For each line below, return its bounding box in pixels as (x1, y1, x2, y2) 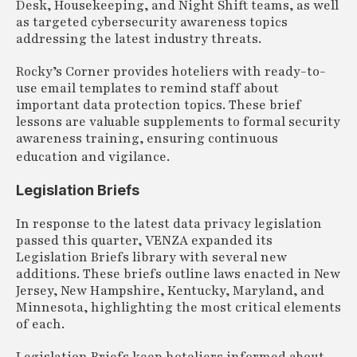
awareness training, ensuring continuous (16, 130, 278, 147)
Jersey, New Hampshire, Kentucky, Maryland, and (16, 282, 324, 300)
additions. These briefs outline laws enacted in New (16, 265, 340, 283)
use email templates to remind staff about (16, 80, 279, 97)
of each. (16, 316, 65, 333)
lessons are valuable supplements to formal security (16, 113, 340, 131)
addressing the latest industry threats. (16, 30, 261, 48)
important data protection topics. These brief (16, 96, 301, 114)
